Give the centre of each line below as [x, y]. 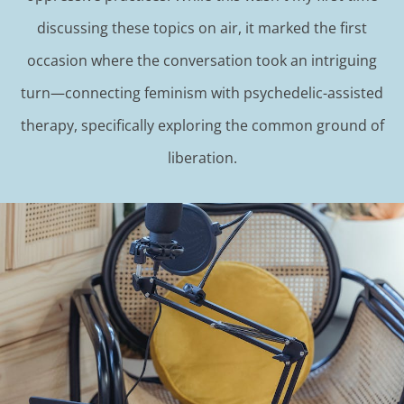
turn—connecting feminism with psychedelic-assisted [202, 93]
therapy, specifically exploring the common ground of [202, 126]
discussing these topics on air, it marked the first [202, 28]
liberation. [202, 158]
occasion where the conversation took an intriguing [202, 61]
